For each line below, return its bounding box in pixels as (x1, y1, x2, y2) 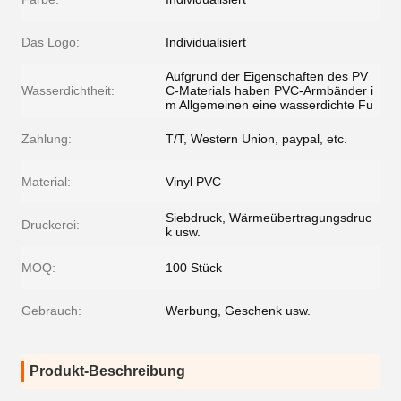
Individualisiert (166, 35, 246, 49)
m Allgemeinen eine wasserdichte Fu (166, 98, 373, 112)
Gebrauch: (21, 303, 81, 318)
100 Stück (166, 260, 222, 275)
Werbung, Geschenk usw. (166, 303, 311, 318)
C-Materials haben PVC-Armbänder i (166, 83, 373, 98)
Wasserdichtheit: (21, 83, 115, 98)
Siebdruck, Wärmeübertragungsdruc (166, 210, 371, 225)
